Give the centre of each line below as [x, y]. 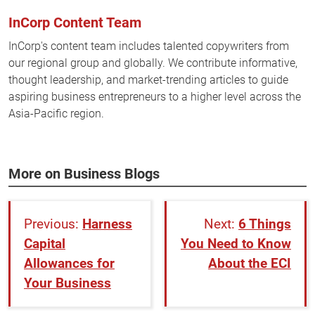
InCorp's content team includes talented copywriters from [149, 46]
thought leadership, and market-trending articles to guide [148, 80]
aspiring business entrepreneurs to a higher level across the [155, 97]
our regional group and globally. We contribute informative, [153, 63]
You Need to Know [236, 244]
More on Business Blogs [84, 174]
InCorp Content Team [75, 23]
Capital [45, 244]
